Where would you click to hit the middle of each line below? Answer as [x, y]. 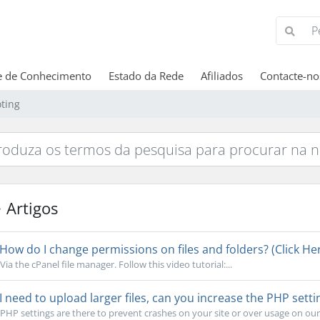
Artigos [30, 208]
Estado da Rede [146, 76]
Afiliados [221, 76]
